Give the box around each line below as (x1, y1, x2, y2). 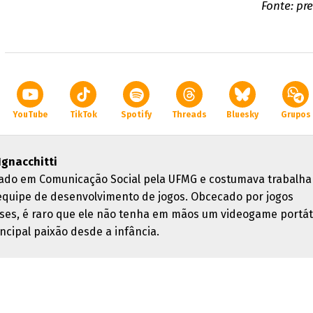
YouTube (13, 110, 48, 119)
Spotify (121, 110, 152, 119)
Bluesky (226, 110, 259, 119)
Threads (172, 110, 207, 119)
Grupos (280, 110, 311, 119)
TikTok (69, 110, 97, 119)
